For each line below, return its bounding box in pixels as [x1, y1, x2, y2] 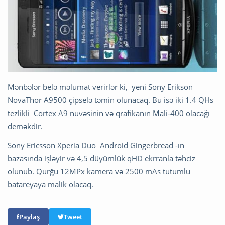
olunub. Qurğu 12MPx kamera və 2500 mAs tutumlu [8, 166, 190, 176]
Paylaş [19, 212, 40, 221]
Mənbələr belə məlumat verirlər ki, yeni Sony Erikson [8, 81, 193, 92]
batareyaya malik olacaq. [8, 179, 93, 189]
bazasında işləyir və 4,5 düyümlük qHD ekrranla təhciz [8, 153, 195, 163]
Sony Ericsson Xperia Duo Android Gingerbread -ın [8, 140, 184, 150]
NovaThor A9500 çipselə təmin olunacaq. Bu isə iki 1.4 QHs [8, 94, 213, 105]
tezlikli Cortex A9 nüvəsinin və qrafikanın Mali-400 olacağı [8, 107, 210, 118]
